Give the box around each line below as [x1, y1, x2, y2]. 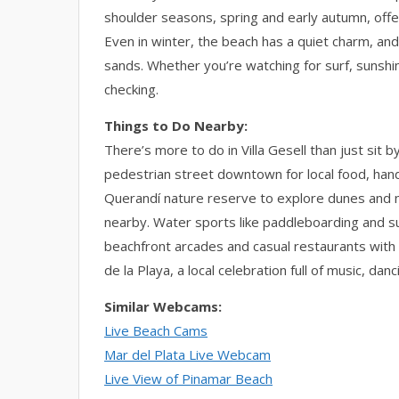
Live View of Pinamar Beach [104, 370, 273, 387]
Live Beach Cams [104, 322, 208, 339]
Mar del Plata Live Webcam [104, 346, 271, 363]
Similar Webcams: [104, 297, 222, 315]
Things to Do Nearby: [104, 117, 248, 134]
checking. [104, 80, 159, 98]
